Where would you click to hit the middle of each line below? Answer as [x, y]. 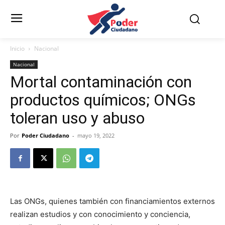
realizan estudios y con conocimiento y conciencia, [100, 214]
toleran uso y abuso [77, 118]
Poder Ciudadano [45, 136]
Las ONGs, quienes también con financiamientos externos [113, 201]
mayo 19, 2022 [96, 136]
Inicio [17, 49]
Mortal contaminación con [101, 82]
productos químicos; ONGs [103, 100]
